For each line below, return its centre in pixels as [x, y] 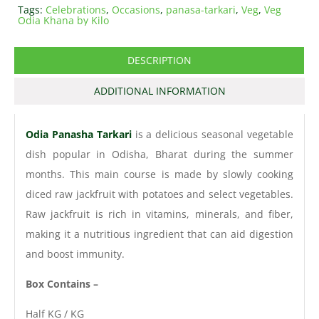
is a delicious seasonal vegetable [213, 135]
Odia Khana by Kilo [63, 21]
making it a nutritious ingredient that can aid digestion [159, 234]
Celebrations [76, 10]
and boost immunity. [75, 254]
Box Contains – [62, 284]
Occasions [136, 10]
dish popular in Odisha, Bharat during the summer [159, 155]
